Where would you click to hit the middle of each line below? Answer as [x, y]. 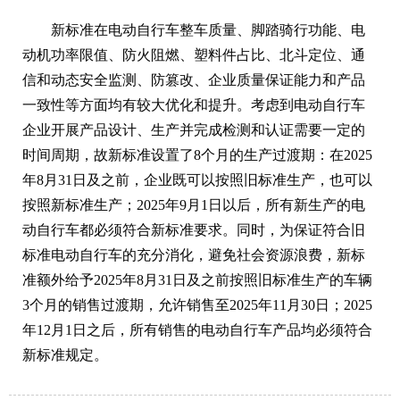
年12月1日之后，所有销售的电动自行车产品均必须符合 [197, 329]
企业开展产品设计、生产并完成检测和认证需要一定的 [194, 129]
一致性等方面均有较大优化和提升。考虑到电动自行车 [194, 104]
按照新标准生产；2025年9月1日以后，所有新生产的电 [194, 204]
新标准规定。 [65, 354]
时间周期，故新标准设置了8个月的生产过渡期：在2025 [197, 154]
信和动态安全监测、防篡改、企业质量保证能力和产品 [194, 79]
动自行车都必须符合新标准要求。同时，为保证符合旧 [194, 229]
